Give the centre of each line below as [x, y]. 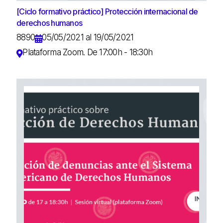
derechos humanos [49, 23]
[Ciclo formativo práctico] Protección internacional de [107, 11]
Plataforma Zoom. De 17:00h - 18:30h [87, 52]
